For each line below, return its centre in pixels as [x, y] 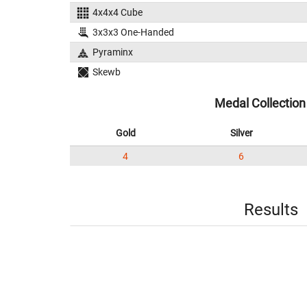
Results [271, 210]
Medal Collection [260, 103]
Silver [241, 133]
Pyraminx [112, 52]
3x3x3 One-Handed [133, 32]
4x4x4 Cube [117, 12]
